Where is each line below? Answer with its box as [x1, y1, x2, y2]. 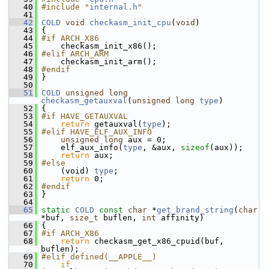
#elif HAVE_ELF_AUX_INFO [41, 127, 152, 136]
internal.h [89, 2, 138, 11]
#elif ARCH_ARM [41, 49, 109, 58]
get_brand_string [157, 205, 234, 214]
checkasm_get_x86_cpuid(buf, [89, 237, 224, 246]
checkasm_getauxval [41, 96, 127, 105]
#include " [41, 2, 89, 11]
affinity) [156, 213, 204, 222]
